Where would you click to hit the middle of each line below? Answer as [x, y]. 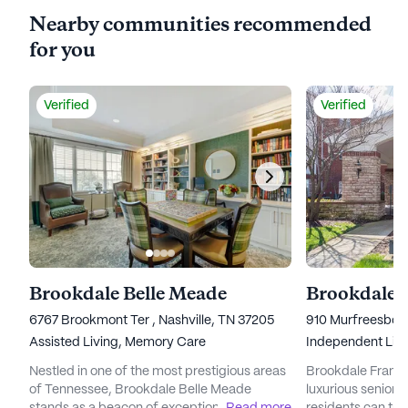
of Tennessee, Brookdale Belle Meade [140, 390]
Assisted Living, [77, 343]
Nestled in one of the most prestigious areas [158, 372]
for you [62, 51]
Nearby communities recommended [200, 26]
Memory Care [165, 343]
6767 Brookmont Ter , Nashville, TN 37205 [152, 321]
